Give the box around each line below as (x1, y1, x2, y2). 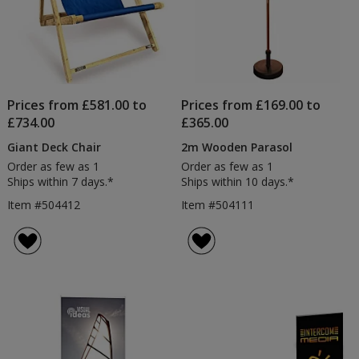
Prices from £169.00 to (181, 95, 321, 114)
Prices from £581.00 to (6, 95, 147, 114)
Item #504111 (181, 196, 255, 212)
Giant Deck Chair (6, 139, 101, 155)
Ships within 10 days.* (181, 173, 295, 189)
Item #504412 (6, 196, 80, 212)
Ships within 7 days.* (6, 173, 114, 189)
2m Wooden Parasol (181, 139, 293, 155)
